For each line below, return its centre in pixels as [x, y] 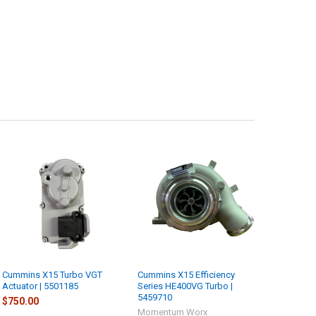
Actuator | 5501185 [41, 286]
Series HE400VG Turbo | [186, 286]
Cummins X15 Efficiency [187, 274]
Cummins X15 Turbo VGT [53, 274]
